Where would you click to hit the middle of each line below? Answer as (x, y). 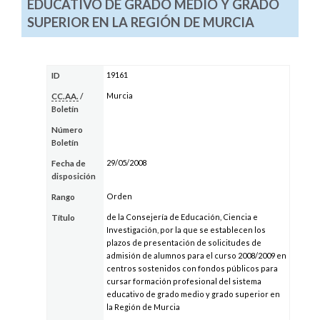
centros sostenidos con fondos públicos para (192, 269)
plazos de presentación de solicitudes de (184, 243)
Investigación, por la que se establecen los (186, 230)
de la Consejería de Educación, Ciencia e (182, 217)
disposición (74, 176)
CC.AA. (65, 96)
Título (64, 218)
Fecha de (69, 164)
